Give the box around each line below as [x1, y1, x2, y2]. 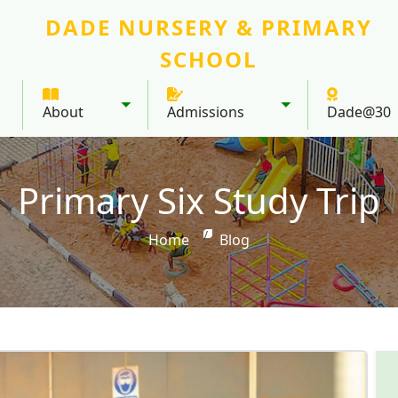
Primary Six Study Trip [18, 176, 380, 225]
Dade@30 [327, 102, 392, 122]
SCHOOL [160, 44, 258, 74]
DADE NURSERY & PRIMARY [45, 12, 372, 42]
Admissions [167, 102, 245, 122]
